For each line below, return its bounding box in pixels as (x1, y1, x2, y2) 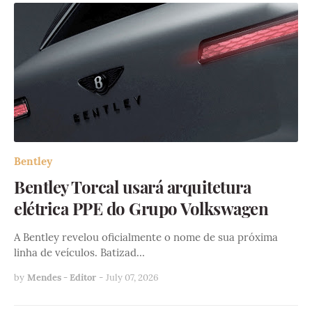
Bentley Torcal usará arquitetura (14, 175, 251, 198)
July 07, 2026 (106, 272, 159, 284)
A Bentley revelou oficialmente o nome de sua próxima (14, 231, 278, 244)
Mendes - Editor (27, 272, 96, 284)
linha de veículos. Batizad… (14, 246, 145, 260)
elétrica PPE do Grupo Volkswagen (14, 197, 268, 220)
